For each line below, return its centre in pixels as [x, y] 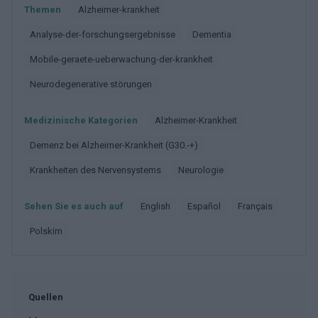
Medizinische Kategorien [81, 120]
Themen [43, 9]
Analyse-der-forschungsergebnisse [106, 34]
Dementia [215, 34]
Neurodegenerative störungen [94, 84]
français [258, 206]
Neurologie [204, 170]
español [207, 206]
